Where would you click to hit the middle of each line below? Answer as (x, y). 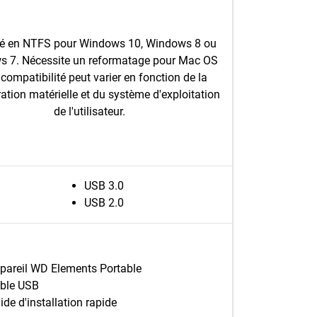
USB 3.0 (104, 186)
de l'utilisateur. (90, 111)
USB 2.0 (104, 203)
